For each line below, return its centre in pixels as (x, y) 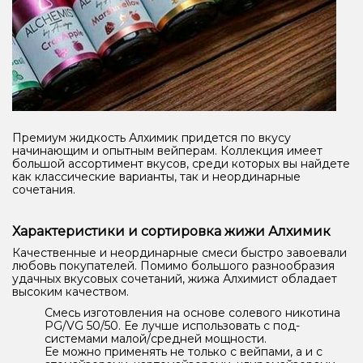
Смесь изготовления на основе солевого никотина (192, 313)
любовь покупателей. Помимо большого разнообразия (173, 266)
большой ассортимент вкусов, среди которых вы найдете (181, 164)
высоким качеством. (72, 292)
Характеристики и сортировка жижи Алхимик (171, 232)
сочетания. (45, 190)
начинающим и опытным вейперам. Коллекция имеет (167, 151)
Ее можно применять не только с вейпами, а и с (184, 352)
